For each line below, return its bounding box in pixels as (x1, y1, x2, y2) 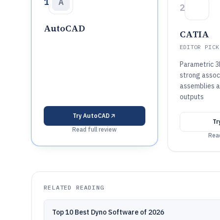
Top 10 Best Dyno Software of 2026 (52, 208, 164, 217)
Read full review (72, 126, 117, 133)
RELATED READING (44, 184, 104, 191)
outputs (179, 92, 204, 101)
